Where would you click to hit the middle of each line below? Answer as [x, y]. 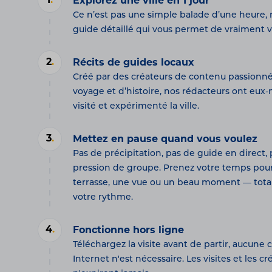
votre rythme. [103, 198]
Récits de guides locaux [134, 63]
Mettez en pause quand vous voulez [165, 140]
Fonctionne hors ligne [128, 231]
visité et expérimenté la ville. [136, 107]
